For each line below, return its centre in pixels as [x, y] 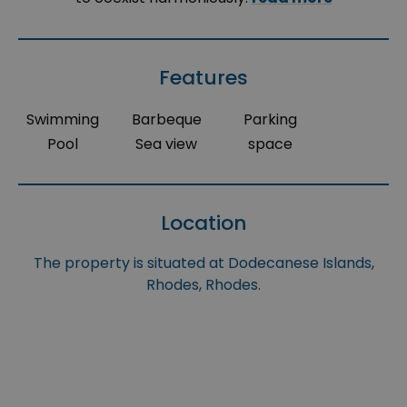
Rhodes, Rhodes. [203, 285]
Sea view [167, 144]
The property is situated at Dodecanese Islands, [203, 263]
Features [203, 78]
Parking [270, 120]
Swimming [63, 120]
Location [203, 223]
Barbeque [166, 120]
